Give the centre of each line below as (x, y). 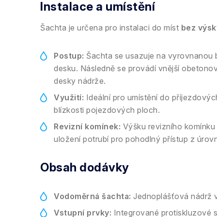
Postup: (69, 56)
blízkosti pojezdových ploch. (107, 110)
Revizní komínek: (87, 126)
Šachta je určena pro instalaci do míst (111, 28)
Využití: (69, 97)
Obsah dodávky (85, 167)
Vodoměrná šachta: (93, 196)
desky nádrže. (80, 81)
